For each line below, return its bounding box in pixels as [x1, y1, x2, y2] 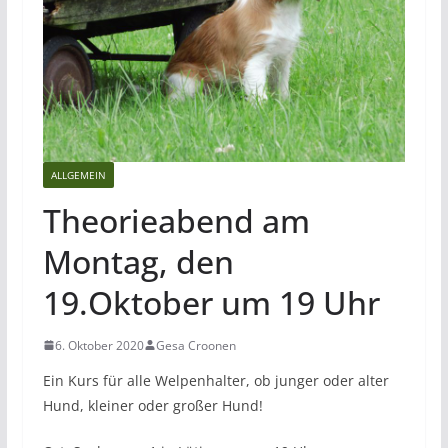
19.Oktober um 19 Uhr [42, 280, 380, 324]
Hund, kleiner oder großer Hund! [42, 395, 263, 415]
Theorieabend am [42, 198, 310, 242]
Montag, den [42, 239, 234, 283]
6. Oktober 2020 [54, 336, 144, 354]
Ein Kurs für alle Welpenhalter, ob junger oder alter [42, 370, 389, 390]
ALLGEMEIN [50, 167, 106, 182]
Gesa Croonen [155, 336, 236, 354]
